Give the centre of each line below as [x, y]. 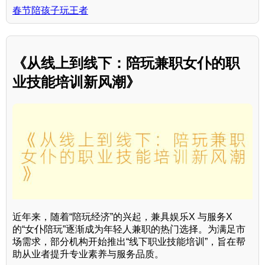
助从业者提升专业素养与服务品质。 [88, 254]
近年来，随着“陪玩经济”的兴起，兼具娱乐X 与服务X [122, 216]
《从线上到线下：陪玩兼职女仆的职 [126, 63]
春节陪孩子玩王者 [50, 10]
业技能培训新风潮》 [76, 82]
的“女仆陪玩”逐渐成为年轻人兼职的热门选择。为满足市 [129, 229]
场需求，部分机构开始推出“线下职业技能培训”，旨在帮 [129, 241]
